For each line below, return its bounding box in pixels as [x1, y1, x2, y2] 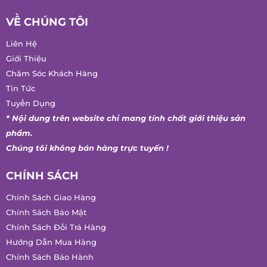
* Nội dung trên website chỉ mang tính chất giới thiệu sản [6, 120, 246, 130]
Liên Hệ [6, 46, 37, 55]
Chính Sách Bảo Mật [6, 215, 86, 224]
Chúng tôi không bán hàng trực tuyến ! [6, 150, 169, 160]
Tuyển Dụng [6, 105, 55, 115]
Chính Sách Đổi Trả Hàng [6, 229, 106, 239]
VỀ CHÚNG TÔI [6, 22, 88, 36]
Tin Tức [6, 91, 35, 100]
